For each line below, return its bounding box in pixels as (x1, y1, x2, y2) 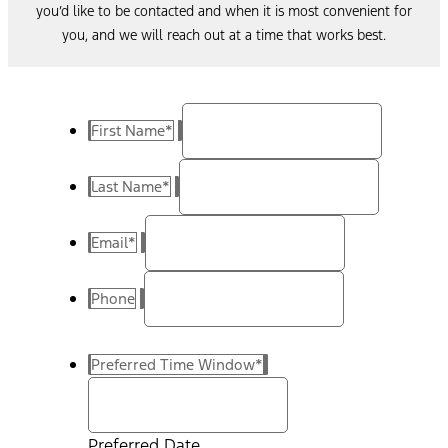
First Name (91, 120, 165, 140)
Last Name (91, 176, 162, 196)
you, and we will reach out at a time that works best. (62, 25, 386, 44)
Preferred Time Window (91, 354, 255, 374)
